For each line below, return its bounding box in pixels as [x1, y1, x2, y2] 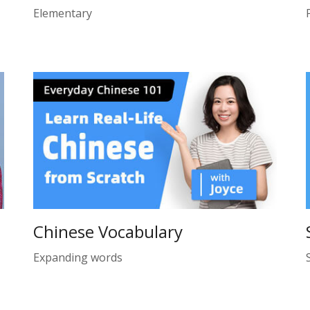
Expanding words [33, 249, 123, 265]
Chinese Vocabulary [33, 219, 183, 243]
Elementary [33, 6, 93, 21]
